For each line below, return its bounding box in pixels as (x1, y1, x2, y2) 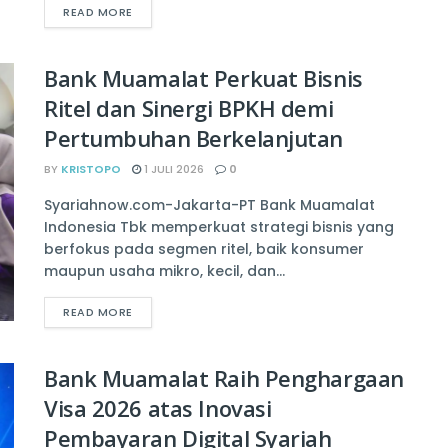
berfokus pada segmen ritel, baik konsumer (44, 239, 364, 260)
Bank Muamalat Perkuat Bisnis (44, 63, 363, 94)
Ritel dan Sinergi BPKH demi (44, 93, 334, 124)
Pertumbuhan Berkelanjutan (44, 123, 343, 154)
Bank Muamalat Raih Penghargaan (44, 363, 404, 394)
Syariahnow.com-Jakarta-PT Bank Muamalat (44, 195, 375, 216)
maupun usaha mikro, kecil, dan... (44, 261, 285, 282)
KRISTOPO (61, 161, 121, 178)
